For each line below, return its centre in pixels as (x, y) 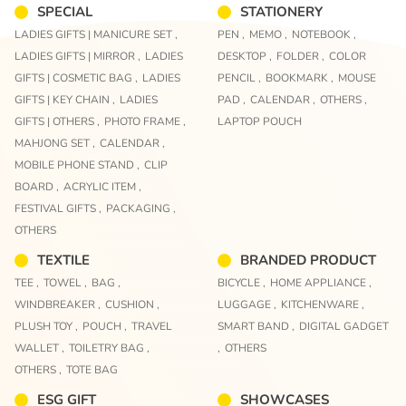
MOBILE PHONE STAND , (77, 165)
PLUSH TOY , (46, 326)
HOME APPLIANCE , (321, 282)
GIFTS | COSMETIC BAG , (76, 78)
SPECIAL (65, 12)
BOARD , (37, 187)
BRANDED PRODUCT (308, 260)
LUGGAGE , (247, 304)
